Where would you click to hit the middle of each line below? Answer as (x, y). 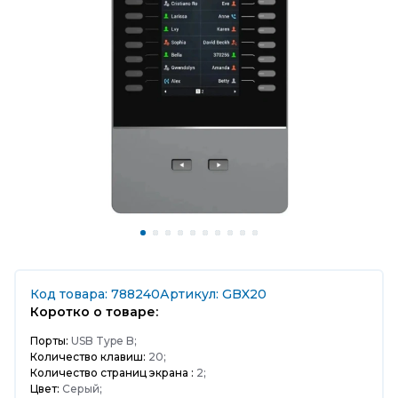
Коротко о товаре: (94, 312)
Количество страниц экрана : (112, 373)
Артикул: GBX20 (213, 294)
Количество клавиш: (88, 357)
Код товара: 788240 (95, 294)
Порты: (49, 341)
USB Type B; (103, 341)
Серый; (81, 389)
